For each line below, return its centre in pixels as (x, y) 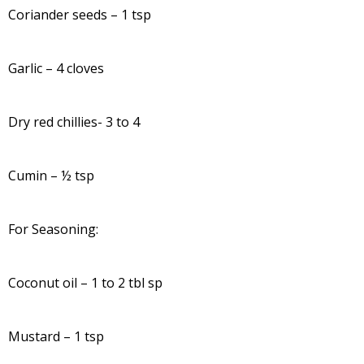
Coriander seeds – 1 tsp (80, 14)
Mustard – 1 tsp (56, 336)
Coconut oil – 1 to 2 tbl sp (85, 282)
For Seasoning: (53, 229)
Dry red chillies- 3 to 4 (74, 121)
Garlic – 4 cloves (56, 68)
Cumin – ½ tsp (51, 175)
